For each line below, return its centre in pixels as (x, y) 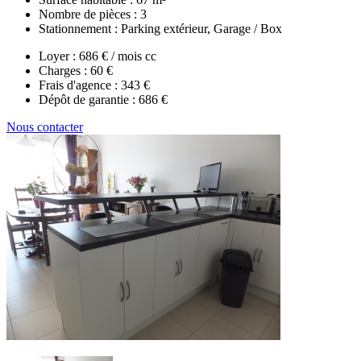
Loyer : (59, 56)
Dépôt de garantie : (89, 99)
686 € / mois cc (118, 56)
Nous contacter (45, 127)
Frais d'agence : (80, 85)
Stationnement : (80, 28)
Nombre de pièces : (89, 14)
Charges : (64, 70)
